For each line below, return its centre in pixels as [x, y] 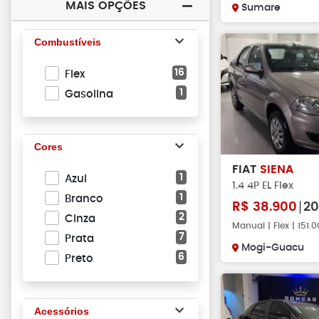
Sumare [261, 8]
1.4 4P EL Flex [263, 185]
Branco [84, 199]
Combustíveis [68, 42]
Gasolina [89, 94]
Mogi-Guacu [273, 248]
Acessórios [62, 311]
